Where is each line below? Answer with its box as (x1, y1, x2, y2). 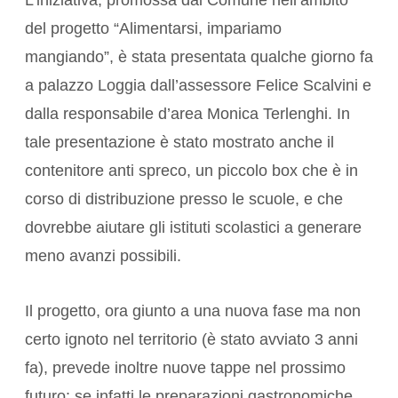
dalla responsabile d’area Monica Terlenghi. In (25, 105, 350, 123)
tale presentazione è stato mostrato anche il (25, 133, 334, 152)
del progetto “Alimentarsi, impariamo (25, 20, 282, 38)
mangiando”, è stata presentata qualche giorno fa (25, 48, 373, 67)
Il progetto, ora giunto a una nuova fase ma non (25, 302, 361, 321)
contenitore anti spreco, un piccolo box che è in (25, 162, 358, 180)
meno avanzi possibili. (25, 247, 181, 266)
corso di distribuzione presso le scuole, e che (25, 190, 343, 209)
